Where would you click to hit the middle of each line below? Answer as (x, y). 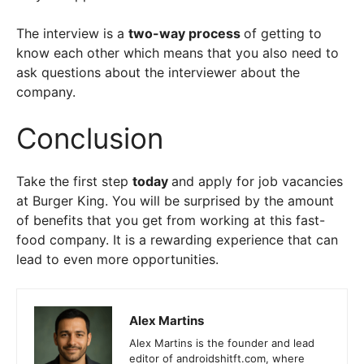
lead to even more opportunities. (117, 259)
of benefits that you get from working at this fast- (171, 220)
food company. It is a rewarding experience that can (177, 240)
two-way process (186, 33)
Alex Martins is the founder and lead (222, 343)
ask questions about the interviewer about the (158, 72)
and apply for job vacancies (257, 181)
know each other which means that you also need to (178, 53)
